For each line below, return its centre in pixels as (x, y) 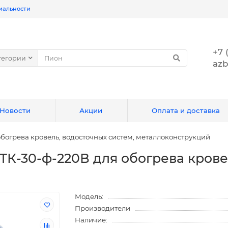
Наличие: (91, 220)
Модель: (89, 196)
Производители (103, 208)
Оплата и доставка (186, 110)
